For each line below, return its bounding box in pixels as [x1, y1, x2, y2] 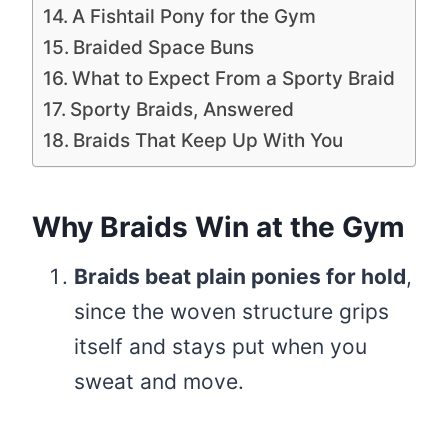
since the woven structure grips [74, 298, 389, 324]
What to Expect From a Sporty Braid [71, 66, 395, 90]
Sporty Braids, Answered [69, 97, 294, 121]
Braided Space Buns [72, 35, 254, 59]
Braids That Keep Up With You [72, 128, 343, 152]
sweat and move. [74, 368, 244, 394]
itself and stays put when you [74, 333, 367, 359]
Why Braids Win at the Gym [32, 209, 405, 244]
